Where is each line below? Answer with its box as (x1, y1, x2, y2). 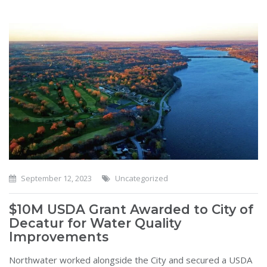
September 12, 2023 (19, 173, 92, 184)
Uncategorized (115, 173, 168, 184)
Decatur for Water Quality (9, 215, 181, 231)
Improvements (9, 229, 108, 245)
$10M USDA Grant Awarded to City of (9, 201, 253, 218)
